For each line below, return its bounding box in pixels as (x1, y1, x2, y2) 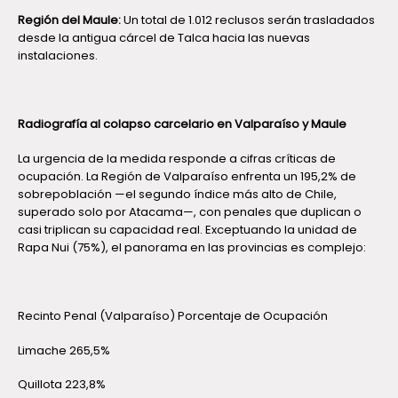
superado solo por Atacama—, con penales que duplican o (18, 203, 362, 220)
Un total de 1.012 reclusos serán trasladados (121, 12, 375, 29)
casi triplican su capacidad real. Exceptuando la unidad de (18, 220, 357, 238)
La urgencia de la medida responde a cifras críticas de (18, 149, 336, 167)
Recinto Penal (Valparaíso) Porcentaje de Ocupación (18, 307, 328, 325)
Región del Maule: (18, 12, 121, 29)
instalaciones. (18, 47, 98, 65)
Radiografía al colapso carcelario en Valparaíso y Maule (18, 115, 346, 133)
